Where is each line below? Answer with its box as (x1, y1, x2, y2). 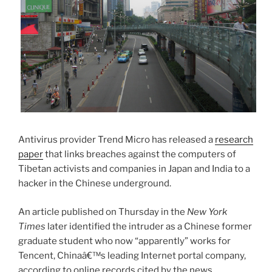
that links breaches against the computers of (43, 149, 236, 160)
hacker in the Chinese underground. (18, 178, 171, 189)
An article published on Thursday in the (18, 206, 187, 217)
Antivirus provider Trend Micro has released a (18, 134, 215, 146)
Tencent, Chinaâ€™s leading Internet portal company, (18, 250, 246, 261)
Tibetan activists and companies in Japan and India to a (18, 163, 250, 175)
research (215, 134, 253, 146)
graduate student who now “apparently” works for (18, 235, 231, 246)
